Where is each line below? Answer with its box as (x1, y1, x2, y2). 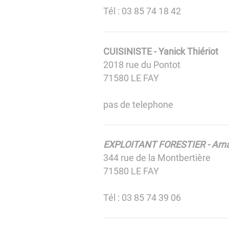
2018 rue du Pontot (103, 59, 180, 70)
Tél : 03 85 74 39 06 (103, 192, 183, 203)
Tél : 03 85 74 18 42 (103, 6, 181, 17)
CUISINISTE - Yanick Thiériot (103, 45, 218, 57)
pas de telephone (103, 99, 173, 110)
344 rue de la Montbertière (103, 152, 211, 163)
